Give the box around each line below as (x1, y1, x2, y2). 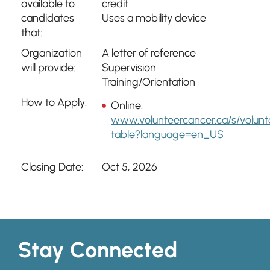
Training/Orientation (102, 75, 195, 89)
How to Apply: (21, 96, 87, 109)
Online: (111, 99, 143, 112)
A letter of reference (102, 46, 196, 60)
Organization (21, 46, 82, 60)
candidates (21, 11, 74, 25)
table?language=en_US (111, 128, 224, 141)
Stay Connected (18, 237, 177, 263)
